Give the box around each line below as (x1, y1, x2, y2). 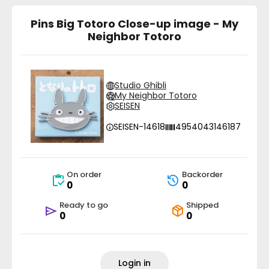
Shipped (186, 199, 219, 211)
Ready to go (59, 199, 108, 211)
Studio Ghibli (115, 79, 166, 91)
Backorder (181, 169, 223, 180)
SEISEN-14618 (113, 121, 165, 133)
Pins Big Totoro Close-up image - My (31, 16, 238, 31)
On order (66, 169, 101, 180)
